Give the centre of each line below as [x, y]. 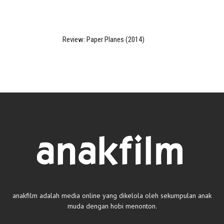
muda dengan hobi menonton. [112, 206]
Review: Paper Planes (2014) [103, 40]
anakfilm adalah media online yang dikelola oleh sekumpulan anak [112, 196]
